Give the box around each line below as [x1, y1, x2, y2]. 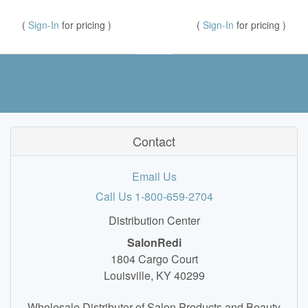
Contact [133, 132, 175, 151]
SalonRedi [126, 234, 181, 251]
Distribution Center [108, 212, 200, 229]
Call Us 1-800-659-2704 [95, 188, 213, 205]
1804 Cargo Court [110, 251, 198, 267]
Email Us [131, 168, 177, 185]
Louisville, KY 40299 [103, 267, 205, 284]
